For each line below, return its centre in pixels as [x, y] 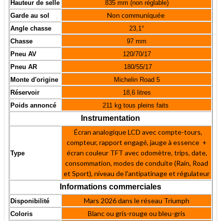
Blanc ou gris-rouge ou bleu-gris [137, 214]
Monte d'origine [34, 80]
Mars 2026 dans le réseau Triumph [137, 201]
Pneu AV [23, 54]
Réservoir [25, 93]
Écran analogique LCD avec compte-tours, [137, 132]
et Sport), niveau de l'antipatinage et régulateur [137, 174]
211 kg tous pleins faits [137, 106]
